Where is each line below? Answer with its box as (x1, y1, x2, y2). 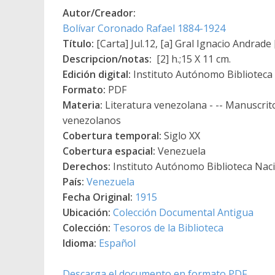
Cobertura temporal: (63, 128, 161, 142)
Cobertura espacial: (63, 144, 155, 158)
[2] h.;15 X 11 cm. (152, 52, 231, 66)
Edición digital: (63, 67, 131, 81)
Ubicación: (63, 205, 110, 219)
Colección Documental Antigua (113, 205, 254, 219)
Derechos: (63, 159, 110, 173)
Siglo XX (161, 128, 200, 142)
